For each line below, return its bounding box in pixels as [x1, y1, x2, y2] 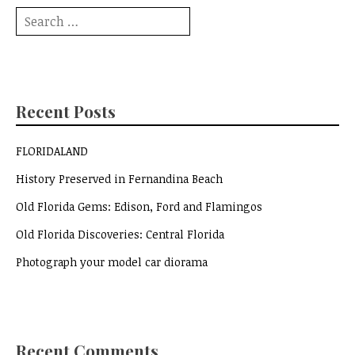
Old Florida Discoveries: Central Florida [16, 227, 224, 242]
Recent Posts [16, 100, 116, 123]
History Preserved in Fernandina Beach [16, 171, 223, 187]
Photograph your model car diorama [16, 254, 208, 270]
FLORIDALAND [16, 143, 88, 159]
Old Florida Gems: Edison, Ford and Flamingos [16, 199, 262, 215]
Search [15, 7, 51, 23]
